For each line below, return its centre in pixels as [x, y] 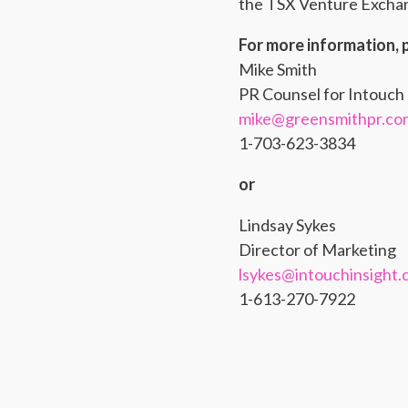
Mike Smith [278, 69]
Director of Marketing [317, 250]
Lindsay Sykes [287, 225]
